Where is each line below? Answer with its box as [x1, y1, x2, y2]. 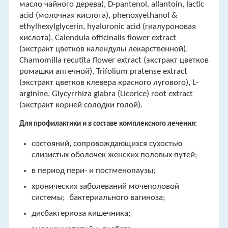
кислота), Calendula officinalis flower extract [19, 34, 176, 42]
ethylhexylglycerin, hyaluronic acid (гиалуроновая [19, 22, 196, 31]
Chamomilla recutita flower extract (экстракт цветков [19, 56, 209, 65]
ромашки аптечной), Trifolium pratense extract [19, 67, 187, 76]
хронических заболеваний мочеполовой [31, 182, 179, 191]
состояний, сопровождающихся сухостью [31, 139, 182, 148]
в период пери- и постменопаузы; [31, 166, 156, 175]
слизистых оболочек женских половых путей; [31, 151, 197, 159]
